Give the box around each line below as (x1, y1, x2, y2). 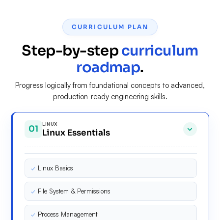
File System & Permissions (38, 187, 111, 195)
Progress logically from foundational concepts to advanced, (15, 80, 205, 90)
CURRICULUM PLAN (71, 23, 149, 30)
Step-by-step (22, 41, 121, 59)
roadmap (76, 58, 140, 76)
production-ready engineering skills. (53, 91, 167, 101)
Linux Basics (38, 164, 74, 172)
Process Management (38, 210, 98, 218)
